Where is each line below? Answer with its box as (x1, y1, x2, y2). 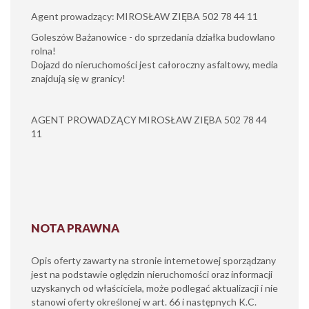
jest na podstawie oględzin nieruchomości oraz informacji (31, 268, 272, 280)
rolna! (31, 45, 56, 57)
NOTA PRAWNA (31, 221, 119, 235)
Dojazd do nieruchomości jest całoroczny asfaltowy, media (31, 59, 278, 70)
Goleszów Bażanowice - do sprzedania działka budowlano (31, 31, 275, 43)
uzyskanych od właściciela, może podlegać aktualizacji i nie (31, 282, 278, 294)
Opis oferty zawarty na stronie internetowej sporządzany (31, 255, 276, 266)
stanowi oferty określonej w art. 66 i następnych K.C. (31, 296, 257, 308)
